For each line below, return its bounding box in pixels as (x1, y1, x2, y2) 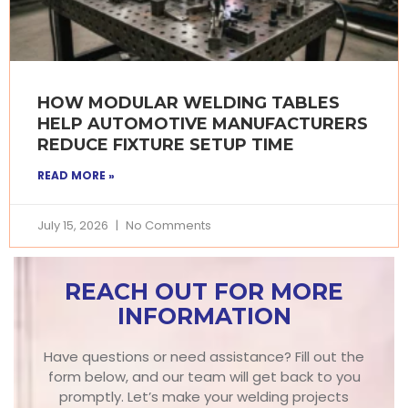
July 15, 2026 (37, 217, 111, 235)
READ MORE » (37, 168, 115, 184)
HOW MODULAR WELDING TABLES (37, 93, 340, 114)
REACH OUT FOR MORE (65, 278, 343, 306)
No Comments (123, 217, 211, 235)
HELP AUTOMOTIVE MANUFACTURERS (37, 114, 368, 135)
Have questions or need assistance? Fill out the (44, 347, 364, 367)
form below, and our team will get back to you (47, 367, 361, 387)
